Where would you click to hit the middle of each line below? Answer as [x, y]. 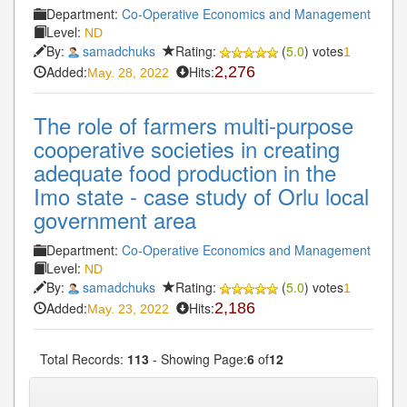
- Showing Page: [198, 358]
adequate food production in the [185, 172]
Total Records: [82, 358]
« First [63, 391]
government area [115, 219]
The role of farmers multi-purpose [194, 124]
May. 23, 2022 [128, 308]
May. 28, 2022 [128, 72]
